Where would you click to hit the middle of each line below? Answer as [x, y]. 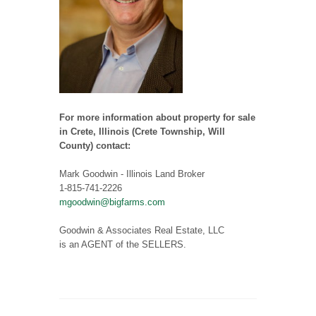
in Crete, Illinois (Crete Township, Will [142, 132]
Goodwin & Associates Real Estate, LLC [142, 231]
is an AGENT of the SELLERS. [123, 245]
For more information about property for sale [157, 118]
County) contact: [95, 146]
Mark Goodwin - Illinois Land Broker [132, 174]
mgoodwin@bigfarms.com [112, 202]
